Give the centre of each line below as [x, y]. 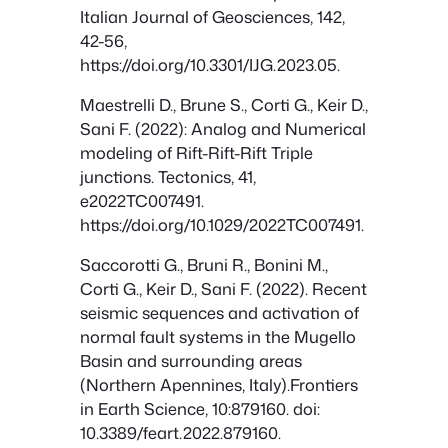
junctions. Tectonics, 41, [168, 176]
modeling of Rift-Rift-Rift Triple [196, 152]
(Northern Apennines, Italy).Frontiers [219, 385]
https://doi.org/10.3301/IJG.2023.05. [210, 64]
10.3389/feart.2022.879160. [180, 433]
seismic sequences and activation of [219, 313]
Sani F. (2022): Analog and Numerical [223, 128]
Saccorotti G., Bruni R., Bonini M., [204, 265]
